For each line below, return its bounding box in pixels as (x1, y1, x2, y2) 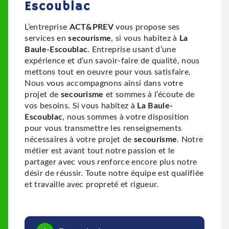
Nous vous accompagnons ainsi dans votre (25, 79, 183, 88)
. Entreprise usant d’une (87, 45, 176, 54)
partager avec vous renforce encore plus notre (25, 158, 197, 167)
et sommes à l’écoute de (103, 90, 195, 99)
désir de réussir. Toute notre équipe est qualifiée (25, 169, 204, 178)
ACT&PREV (69, 23, 114, 32)
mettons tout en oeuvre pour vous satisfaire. (25, 68, 191, 77)
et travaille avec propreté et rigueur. (25, 180, 159, 189)
